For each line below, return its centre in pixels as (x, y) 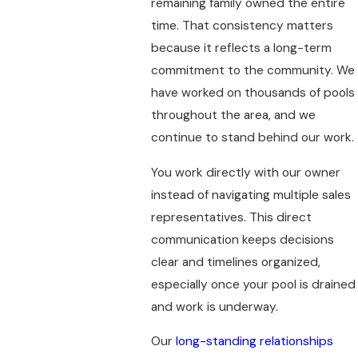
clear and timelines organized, (235, 262)
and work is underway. (214, 306)
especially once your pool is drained (253, 284)
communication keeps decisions (242, 239)
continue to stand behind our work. (252, 138)
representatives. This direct (231, 217)
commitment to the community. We (253, 71)
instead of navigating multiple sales (251, 195)
